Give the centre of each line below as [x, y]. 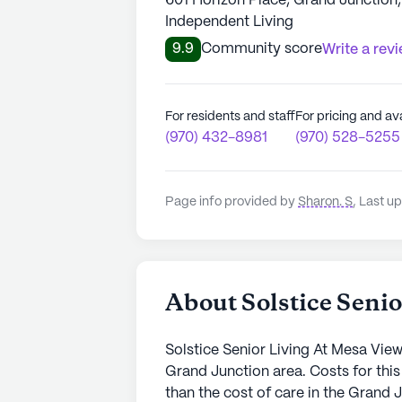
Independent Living [229, 22]
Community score [262, 48]
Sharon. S [325, 201]
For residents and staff [230, 116]
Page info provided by [232, 201]
